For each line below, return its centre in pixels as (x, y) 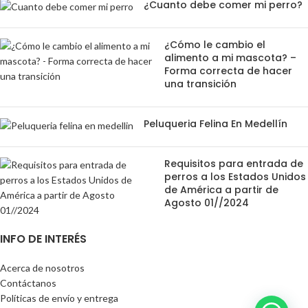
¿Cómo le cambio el (215, 44)
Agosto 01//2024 (207, 202)
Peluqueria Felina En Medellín (216, 123)
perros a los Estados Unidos (235, 176)
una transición (200, 84)
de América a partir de (221, 189)
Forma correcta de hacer (228, 70)
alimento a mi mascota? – (230, 57)
